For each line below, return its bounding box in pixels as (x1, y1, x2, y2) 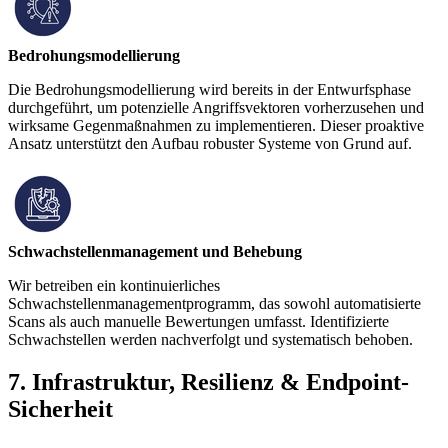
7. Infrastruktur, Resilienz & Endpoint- (8, 368, 409, 395)
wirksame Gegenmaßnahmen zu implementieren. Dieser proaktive (8, 116, 424, 134)
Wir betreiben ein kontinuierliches (8, 276, 220, 294)
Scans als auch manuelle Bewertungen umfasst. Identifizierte (8, 312, 389, 330)
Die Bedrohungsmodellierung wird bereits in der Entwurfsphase (8, 80, 411, 98)
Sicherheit (8, 395, 113, 422)
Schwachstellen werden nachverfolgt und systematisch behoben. (8, 330, 413, 348)
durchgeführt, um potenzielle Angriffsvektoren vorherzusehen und (8, 98, 424, 116)
